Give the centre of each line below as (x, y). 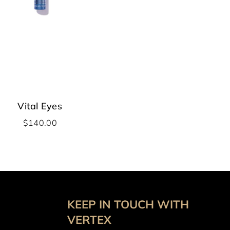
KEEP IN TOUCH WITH (128, 204)
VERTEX (89, 219)
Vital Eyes (40, 106)
